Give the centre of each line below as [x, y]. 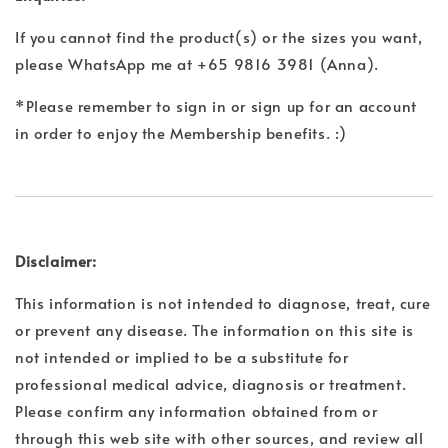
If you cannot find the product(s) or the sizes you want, [219, 37]
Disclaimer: [56, 261]
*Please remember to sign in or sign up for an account [216, 106]
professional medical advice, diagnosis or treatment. [211, 384]
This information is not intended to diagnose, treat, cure [223, 303]
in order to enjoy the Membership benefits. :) [181, 133]
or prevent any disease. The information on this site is [215, 330]
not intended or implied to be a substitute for [182, 357]
